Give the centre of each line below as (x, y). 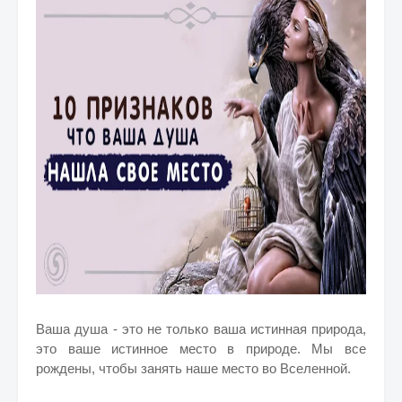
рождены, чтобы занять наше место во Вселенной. (193, 368)
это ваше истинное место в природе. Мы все (201, 349)
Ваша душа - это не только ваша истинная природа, (201, 329)
